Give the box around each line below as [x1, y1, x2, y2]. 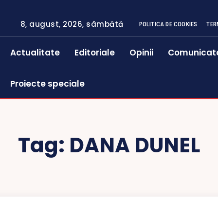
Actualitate [10, 47, 60, 58]
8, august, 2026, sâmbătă [20, 19, 124, 29]
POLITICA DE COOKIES [139, 20, 198, 28]
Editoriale [74, 47, 115, 58]
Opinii [129, 47, 154, 58]
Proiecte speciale [10, 78, 85, 90]
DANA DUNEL [69, 131, 200, 160]
